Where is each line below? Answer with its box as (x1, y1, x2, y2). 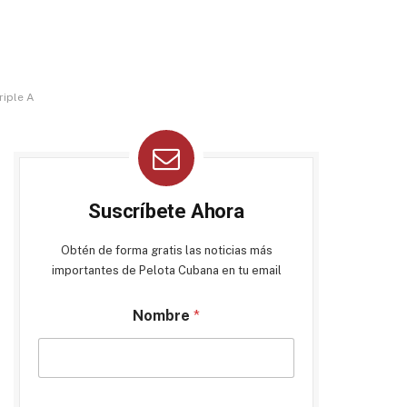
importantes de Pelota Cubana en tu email (51, 263, 282, 277)
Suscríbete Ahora (88, 200, 244, 223)
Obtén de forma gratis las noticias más (60, 243, 273, 257)
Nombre (133, 307, 194, 324)
